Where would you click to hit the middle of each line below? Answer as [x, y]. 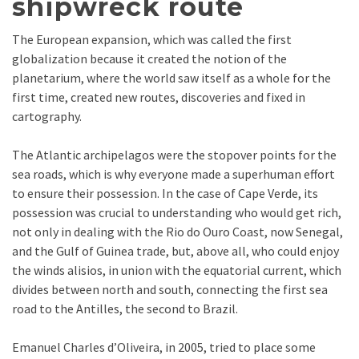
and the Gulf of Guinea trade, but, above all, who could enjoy [175, 251]
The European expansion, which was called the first [152, 40]
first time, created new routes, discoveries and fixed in [159, 97]
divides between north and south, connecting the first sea [170, 290]
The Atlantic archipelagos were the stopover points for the [174, 155]
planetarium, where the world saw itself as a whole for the [171, 78]
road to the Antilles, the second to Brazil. [125, 309]
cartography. [47, 117]
